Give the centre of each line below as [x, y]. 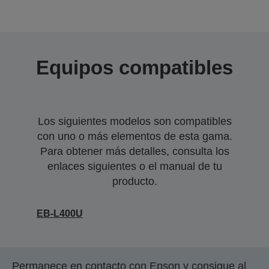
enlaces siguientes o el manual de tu [134, 166]
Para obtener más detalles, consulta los [134, 151]
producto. [134, 181]
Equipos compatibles [134, 68]
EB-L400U [60, 213]
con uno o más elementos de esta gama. [134, 136]
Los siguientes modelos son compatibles [134, 121]
